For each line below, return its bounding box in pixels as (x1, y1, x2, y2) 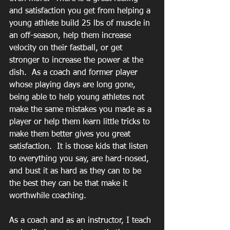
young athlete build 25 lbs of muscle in (9, 20, 152, 28)
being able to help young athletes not (9, 93, 147, 102)
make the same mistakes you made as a (9, 106, 154, 114)
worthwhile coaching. (9, 192, 86, 200)
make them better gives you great (9, 130, 133, 139)
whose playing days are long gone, (9, 81, 138, 89)
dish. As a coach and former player (9, 69, 140, 77)
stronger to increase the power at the (9, 56, 146, 65)
